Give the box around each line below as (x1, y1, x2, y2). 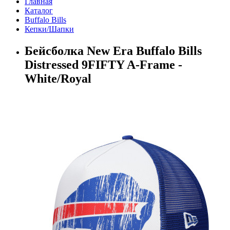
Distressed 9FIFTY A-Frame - (25, 57, 182, 71)
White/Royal (25, 71, 91, 85)
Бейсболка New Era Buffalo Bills (25, 44, 202, 57)
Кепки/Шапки (25, 24, 74, 33)
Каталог (25, 6, 53, 15)
